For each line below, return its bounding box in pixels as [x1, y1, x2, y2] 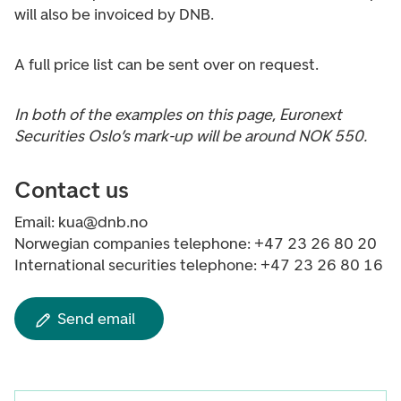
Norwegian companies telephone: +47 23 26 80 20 [14, 234, 377, 253]
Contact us [14, 175, 129, 204]
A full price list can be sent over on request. [14, 55, 319, 74]
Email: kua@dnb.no [14, 212, 148, 232]
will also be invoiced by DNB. [14, 4, 214, 24]
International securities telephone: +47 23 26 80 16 [14, 255, 383, 275]
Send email [57, 308, 135, 328]
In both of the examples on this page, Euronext [14, 105, 342, 124]
